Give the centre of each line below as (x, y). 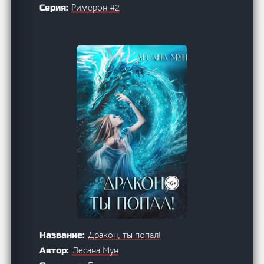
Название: (64, 235)
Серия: (56, 7)
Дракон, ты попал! (125, 235)
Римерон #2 (96, 7)
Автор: (56, 250)
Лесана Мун (95, 250)
